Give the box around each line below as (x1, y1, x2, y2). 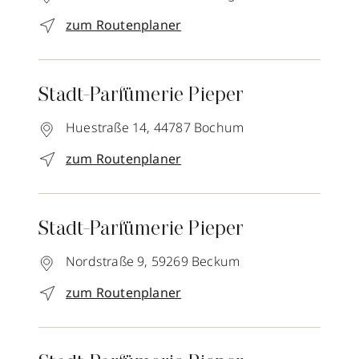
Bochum (194, 119, 244, 137)
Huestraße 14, (66, 119, 151, 137)
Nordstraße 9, (66, 252, 148, 271)
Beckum (192, 252, 240, 271)
